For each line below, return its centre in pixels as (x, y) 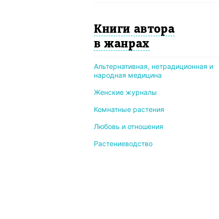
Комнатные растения (129, 109)
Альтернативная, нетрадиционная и (153, 66)
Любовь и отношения (129, 126)
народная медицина (128, 75)
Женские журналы (125, 92)
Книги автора (134, 30)
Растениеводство (123, 143)
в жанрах (122, 44)
